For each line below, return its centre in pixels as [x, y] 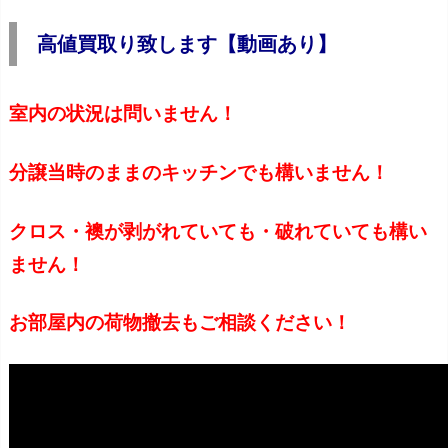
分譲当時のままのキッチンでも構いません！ [199, 171]
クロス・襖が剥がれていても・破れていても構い [218, 230]
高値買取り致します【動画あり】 [187, 44]
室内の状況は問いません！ [123, 113]
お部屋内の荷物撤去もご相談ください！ [180, 322]
